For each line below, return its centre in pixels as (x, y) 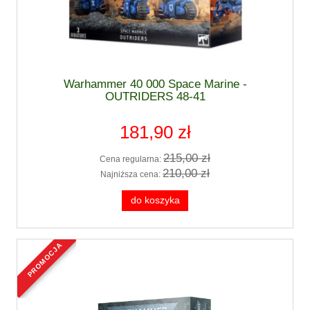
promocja (47, 246)
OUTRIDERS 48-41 (155, 96)
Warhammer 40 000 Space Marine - (155, 84)
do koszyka (155, 200)
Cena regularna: (131, 159)
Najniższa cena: (131, 174)
